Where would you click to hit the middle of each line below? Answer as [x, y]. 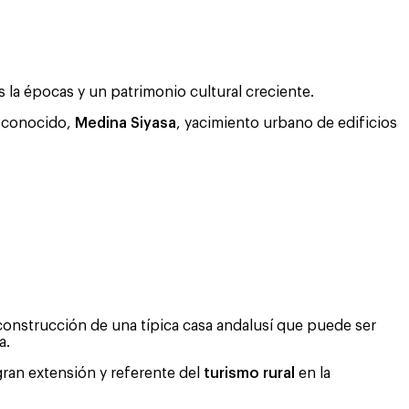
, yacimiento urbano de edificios [287, 123]
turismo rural [249, 373]
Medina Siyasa [126, 123]
